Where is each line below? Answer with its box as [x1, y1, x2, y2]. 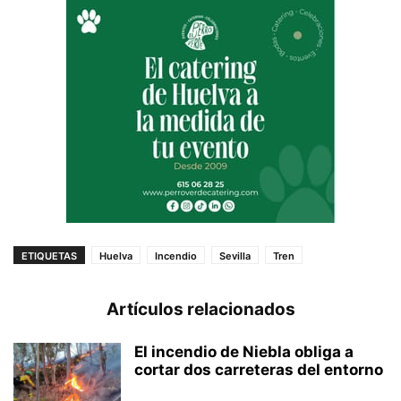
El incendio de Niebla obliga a [134, 343, 354, 361]
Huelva [99, 250, 132, 262]
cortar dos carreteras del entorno [134, 361, 383, 379]
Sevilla [219, 250, 251, 262]
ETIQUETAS [21, 250, 77, 262]
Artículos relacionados [106, 299, 295, 320]
